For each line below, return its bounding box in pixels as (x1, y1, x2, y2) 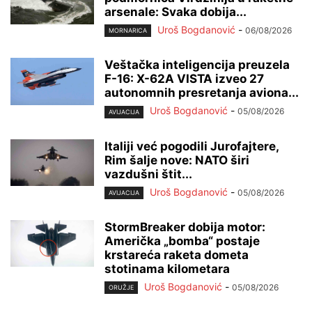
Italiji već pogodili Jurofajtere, (104, 139, 279, 153)
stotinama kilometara (104, 261, 230, 276)
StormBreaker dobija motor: (104, 219, 265, 234)
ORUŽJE (109, 283, 134, 291)
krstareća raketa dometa (104, 247, 249, 262)
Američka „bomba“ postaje (104, 233, 260, 248)
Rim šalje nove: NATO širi (104, 153, 249, 167)
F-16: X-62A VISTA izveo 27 (104, 72, 264, 86)
